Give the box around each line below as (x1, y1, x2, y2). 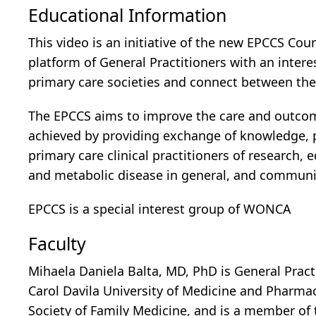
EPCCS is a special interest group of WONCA (28, 200, 291, 218)
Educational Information (28, 3, 226, 28)
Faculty (28, 231, 86, 256)
